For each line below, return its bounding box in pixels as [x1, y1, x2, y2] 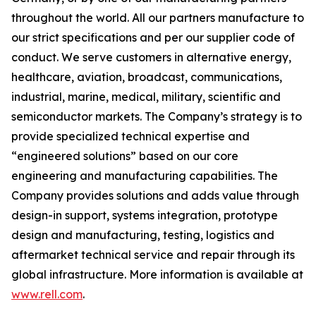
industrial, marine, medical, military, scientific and [11, 90, 281, 104]
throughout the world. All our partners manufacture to [11, 11, 304, 25]
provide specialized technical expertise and [11, 129, 250, 143]
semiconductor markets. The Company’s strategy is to [11, 109, 302, 123]
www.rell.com [11, 287, 83, 301]
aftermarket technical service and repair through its [11, 248, 295, 262]
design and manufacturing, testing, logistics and [11, 228, 274, 242]
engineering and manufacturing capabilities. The [11, 169, 278, 183]
